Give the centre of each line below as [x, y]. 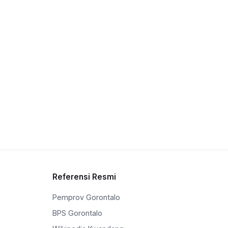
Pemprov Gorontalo [86, 197]
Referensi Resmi [84, 177]
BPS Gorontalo [77, 213]
